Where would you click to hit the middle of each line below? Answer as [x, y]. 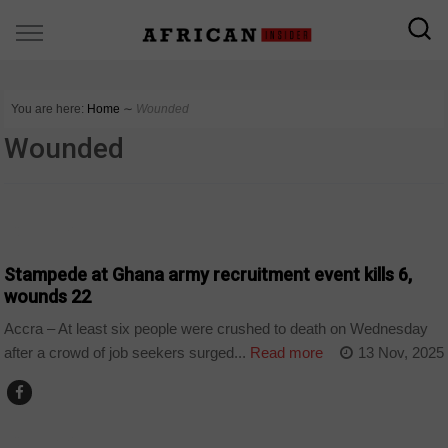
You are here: [48, 109]
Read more [285, 353]
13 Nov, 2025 [400, 353]
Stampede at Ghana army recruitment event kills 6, [208, 274]
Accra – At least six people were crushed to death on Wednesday [216, 329]
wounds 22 [48, 296]
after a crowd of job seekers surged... [125, 353]
